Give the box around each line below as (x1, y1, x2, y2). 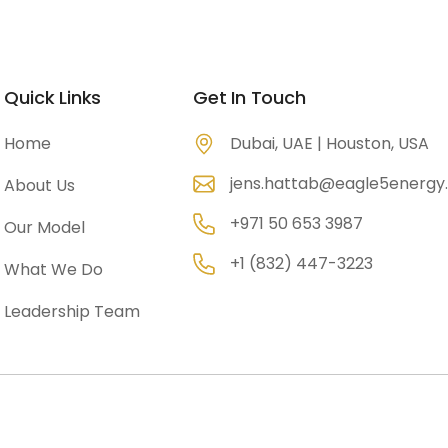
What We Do (4, 258, 104, 281)
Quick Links (4, 85, 102, 110)
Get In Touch (192, 85, 306, 110)
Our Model (4, 216, 86, 239)
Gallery (295, 37, 353, 60)
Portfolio (188, 37, 256, 60)
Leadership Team (4, 300, 141, 323)
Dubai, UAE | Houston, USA (230, 132, 430, 155)
